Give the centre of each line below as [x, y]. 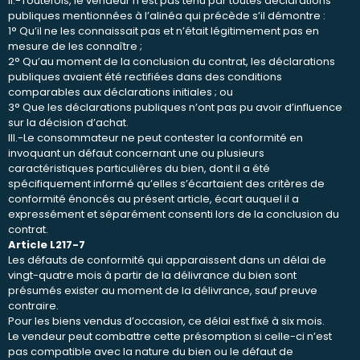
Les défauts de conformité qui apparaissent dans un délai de [167, 260]
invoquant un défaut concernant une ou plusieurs [136, 153]
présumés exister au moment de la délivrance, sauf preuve [163, 290]
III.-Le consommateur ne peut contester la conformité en [155, 137]
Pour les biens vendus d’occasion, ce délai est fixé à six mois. [166, 321]
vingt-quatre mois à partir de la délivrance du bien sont [152, 275]
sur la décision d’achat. [68, 122]
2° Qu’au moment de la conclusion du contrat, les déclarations [172, 61]
